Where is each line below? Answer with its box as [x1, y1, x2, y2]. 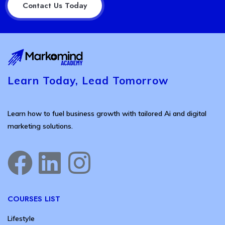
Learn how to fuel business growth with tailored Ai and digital [8, 109, 206, 119]
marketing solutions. [8, 122, 73, 131]
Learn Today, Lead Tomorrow [8, 74, 169, 87]
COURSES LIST [8, 193, 60, 205]
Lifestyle [8, 214, 35, 223]
